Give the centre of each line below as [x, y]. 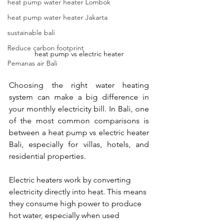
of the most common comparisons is [79, 120]
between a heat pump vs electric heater [79, 132]
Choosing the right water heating [79, 85]
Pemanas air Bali [32, 63]
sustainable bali [31, 33]
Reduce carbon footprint [46, 48]
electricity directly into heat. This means [79, 191]
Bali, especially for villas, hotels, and [79, 144]
